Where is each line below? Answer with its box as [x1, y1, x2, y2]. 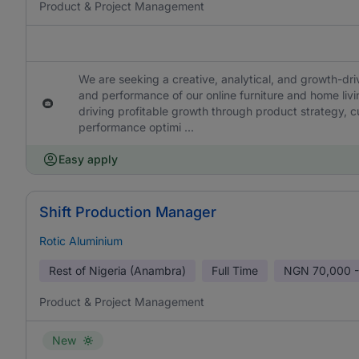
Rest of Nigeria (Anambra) [49, 264, 186, 277]
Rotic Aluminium [39, 234, 123, 248]
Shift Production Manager [39, 204, 216, 220]
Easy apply [58, 152, 118, 166]
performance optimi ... [78, 120, 194, 134]
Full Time [212, 264, 258, 277]
